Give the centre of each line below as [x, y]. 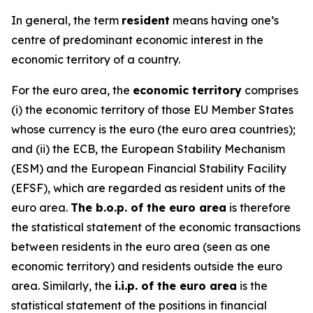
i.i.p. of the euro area [176, 286]
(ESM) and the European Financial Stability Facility [149, 168]
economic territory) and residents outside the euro [147, 266]
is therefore [259, 208]
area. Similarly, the [63, 286]
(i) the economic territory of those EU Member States [152, 110]
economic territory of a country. [96, 59]
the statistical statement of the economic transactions [156, 227]
